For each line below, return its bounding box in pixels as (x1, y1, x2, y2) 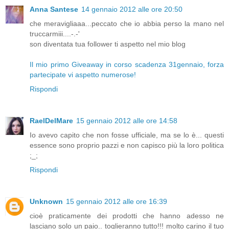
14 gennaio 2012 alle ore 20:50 (81, 5, 182, 13)
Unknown (30, 197, 63, 205)
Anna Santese (30, 5, 78, 13)
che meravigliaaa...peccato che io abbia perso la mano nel (30, 19, 224, 28)
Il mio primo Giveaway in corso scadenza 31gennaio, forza (30, 60, 224, 68)
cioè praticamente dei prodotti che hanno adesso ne (30, 211, 224, 220)
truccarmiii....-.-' (30, 29, 80, 38)
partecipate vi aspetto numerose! (30, 70, 136, 79)
